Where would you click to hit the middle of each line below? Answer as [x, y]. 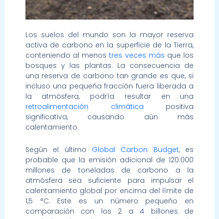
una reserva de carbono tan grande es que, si [109, 76]
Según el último [58, 149]
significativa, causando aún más [109, 117]
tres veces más [137, 55]
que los [179, 55]
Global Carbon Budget [135, 149]
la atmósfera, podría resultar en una [109, 97]
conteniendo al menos [67, 55]
